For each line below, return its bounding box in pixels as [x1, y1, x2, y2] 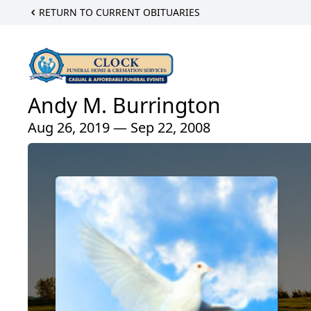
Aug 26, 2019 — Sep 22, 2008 [28, 118, 210, 137]
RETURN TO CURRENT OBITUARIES [39, 6, 200, 19]
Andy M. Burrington [28, 91, 221, 120]
